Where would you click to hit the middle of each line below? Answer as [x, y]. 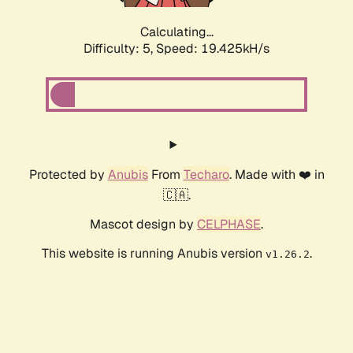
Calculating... [176, 32]
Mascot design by [143, 225]
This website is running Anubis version [153, 254]
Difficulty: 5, [120, 49]
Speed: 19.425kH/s [213, 49]
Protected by [68, 175]
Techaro [206, 175]
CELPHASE [229, 225]
